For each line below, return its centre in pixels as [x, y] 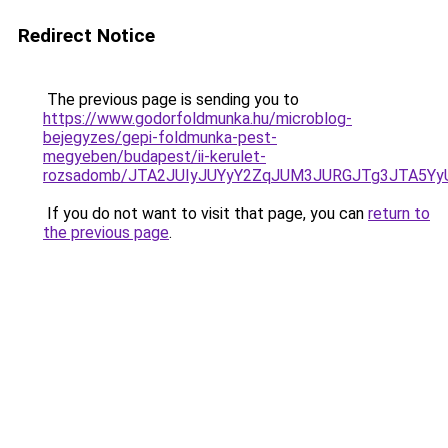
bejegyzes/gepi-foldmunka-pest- [160, 137]
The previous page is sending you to [171, 99]
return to [399, 213]
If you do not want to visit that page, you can [205, 213]
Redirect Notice [86, 35]
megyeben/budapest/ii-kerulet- [154, 156]
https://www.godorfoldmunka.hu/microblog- [197, 118]
